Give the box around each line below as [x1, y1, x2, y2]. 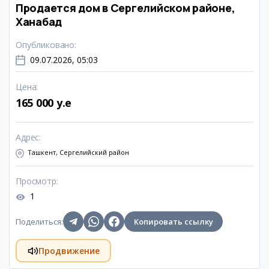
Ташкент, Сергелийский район [28, 148, 129, 157]
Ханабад [16, 14, 62, 29]
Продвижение [38, 244, 100, 256]
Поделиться [16, 216, 61, 227]
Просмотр [16, 175, 56, 187]
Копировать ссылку [134, 216, 213, 227]
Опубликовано [16, 39, 75, 50]
